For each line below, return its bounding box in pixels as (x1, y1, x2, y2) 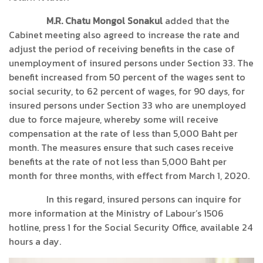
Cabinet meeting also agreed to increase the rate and (9, 28, 240, 42)
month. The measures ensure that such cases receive (9, 140, 234, 154)
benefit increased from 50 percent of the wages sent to (9, 70, 245, 84)
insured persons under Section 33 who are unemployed (9, 98, 246, 112)
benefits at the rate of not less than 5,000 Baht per (9, 154, 227, 168)
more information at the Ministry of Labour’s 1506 (9, 206, 224, 220)
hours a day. (9, 234, 61, 248)
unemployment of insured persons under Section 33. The (9, 56, 254, 70)
